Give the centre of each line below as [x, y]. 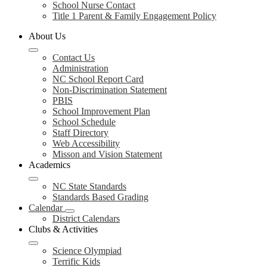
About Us [47, 36]
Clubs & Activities [63, 229]
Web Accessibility [86, 143]
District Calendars [86, 218]
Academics [49, 165]
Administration [80, 68]
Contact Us [74, 58]
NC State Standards [89, 186]
